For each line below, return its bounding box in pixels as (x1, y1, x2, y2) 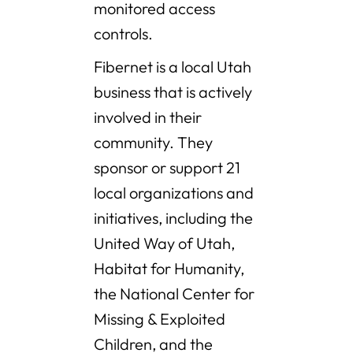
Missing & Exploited (94, 309, 225, 329)
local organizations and (94, 183, 254, 203)
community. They (94, 132, 213, 153)
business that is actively (94, 82, 252, 102)
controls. (94, 24, 153, 44)
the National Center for (94, 284, 255, 304)
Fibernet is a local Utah (94, 57, 251, 77)
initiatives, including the (94, 208, 253, 229)
